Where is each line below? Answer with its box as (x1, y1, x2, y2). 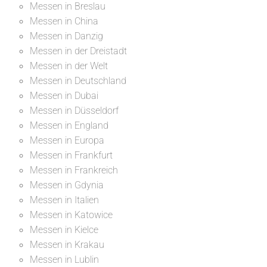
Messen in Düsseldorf (30, 104, 119, 116)
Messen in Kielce (30, 223, 98, 235)
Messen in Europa (30, 134, 104, 146)
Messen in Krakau (30, 238, 104, 250)
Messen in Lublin (30, 253, 99, 265)
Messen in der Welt (30, 60, 108, 72)
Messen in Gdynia (30, 179, 104, 191)
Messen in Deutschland (30, 74, 126, 86)
